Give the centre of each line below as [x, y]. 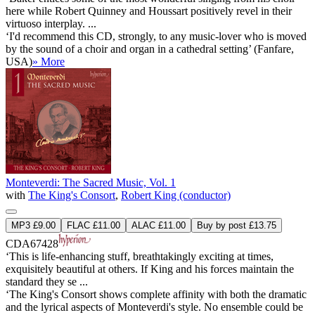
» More [49, 61]
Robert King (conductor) [176, 195]
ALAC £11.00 [159, 225]
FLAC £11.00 [94, 225]
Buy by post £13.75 [237, 225]
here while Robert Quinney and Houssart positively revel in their [149, 11]
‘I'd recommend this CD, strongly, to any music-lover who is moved [156, 36]
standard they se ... [47, 281]
